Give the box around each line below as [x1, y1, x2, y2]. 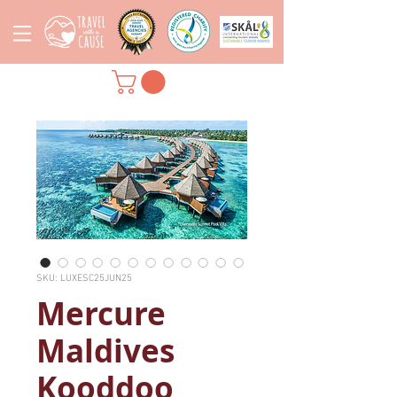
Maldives [36, 330, 175, 373]
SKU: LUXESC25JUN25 [36, 273, 132, 285]
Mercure [36, 292, 166, 336]
